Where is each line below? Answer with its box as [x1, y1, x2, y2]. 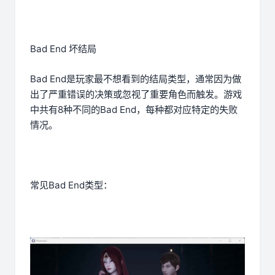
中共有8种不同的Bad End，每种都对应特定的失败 [30, 104, 238, 116]
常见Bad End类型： [30, 179, 112, 192]
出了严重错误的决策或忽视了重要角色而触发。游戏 [30, 88, 242, 101]
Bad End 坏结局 [30, 43, 96, 55]
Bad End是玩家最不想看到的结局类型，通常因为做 [30, 73, 241, 85]
